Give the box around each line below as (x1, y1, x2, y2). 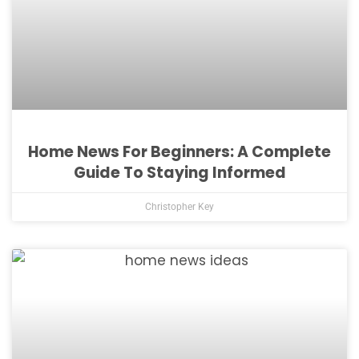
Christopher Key (145, 201, 214, 212)
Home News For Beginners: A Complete (28, 141, 331, 163)
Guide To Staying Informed (73, 162, 286, 184)
